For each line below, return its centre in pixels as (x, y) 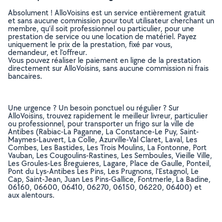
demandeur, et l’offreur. (48, 52)
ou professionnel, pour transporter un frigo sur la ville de (101, 124)
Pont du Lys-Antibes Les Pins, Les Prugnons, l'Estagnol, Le (103, 171)
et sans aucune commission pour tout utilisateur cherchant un (111, 21)
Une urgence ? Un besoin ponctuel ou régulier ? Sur (93, 108)
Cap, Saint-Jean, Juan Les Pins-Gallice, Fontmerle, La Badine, (109, 179)
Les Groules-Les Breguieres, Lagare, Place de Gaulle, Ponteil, (110, 163)
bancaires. (25, 76)
